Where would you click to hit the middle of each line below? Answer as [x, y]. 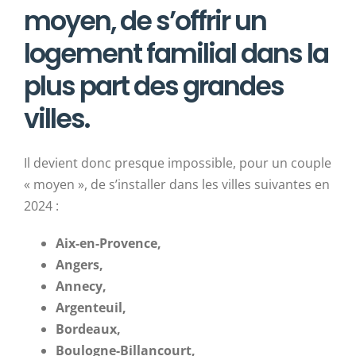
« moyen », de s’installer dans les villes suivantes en [177, 184]
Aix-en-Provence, [108, 243]
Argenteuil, [91, 307]
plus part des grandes [154, 86]
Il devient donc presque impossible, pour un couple [178, 163]
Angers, [79, 264]
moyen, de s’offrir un [145, 21]
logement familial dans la [176, 53]
